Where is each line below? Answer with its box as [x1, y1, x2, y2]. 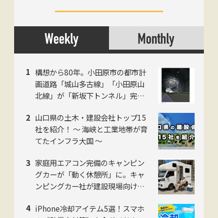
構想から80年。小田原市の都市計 [35, 66, 146, 77]
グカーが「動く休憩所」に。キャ [35, 169, 145, 180]
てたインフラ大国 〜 [35, 135, 102, 146]
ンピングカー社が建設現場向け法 [35, 181, 145, 192]
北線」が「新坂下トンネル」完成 [35, 90, 145, 101]
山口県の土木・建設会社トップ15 [35, 111, 146, 123]
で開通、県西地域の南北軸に [35, 101, 130, 112]
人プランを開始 [35, 192, 86, 203]
